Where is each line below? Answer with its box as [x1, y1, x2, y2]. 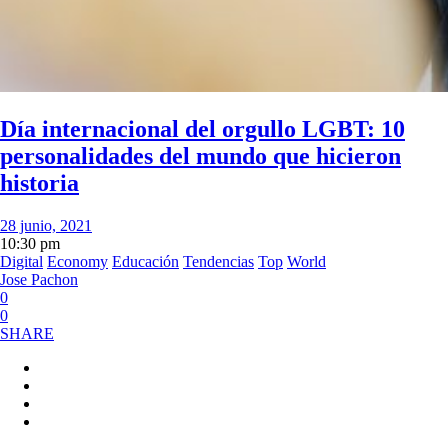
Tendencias [183, 252, 254, 270]
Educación [112, 252, 179, 270]
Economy [47, 252, 108, 270]
